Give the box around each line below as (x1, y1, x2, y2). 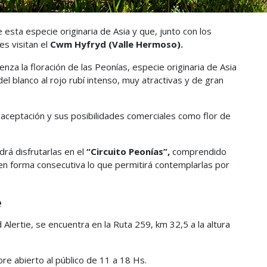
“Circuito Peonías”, (84, 145, 170, 157)
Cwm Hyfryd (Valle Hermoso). (50, 38, 183, 50)
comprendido (170, 145, 226, 157)
